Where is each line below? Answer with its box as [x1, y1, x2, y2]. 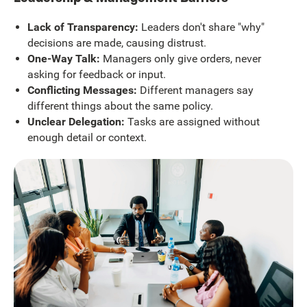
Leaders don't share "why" [138, 20, 265, 34]
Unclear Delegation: [27, 114, 125, 128]
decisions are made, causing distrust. [27, 36, 206, 49]
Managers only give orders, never [99, 51, 261, 65]
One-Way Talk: [27, 51, 100, 65]
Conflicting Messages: [27, 83, 137, 97]
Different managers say [136, 83, 254, 97]
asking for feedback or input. [27, 67, 166, 81]
